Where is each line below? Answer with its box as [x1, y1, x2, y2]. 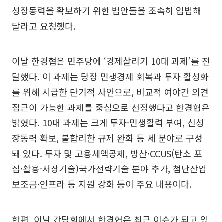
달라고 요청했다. [12, 19, 76, 32]
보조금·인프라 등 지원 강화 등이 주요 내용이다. [12, 177, 192, 190]
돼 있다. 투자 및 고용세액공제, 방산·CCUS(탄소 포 [12, 147, 202, 160]
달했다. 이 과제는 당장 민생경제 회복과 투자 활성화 [12, 70, 209, 83]
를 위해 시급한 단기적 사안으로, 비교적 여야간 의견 [12, 85, 209, 98]
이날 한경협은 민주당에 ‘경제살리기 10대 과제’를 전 [12, 55, 210, 67]
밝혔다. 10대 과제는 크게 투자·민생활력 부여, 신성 [12, 116, 204, 129]
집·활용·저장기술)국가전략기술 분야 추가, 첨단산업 [12, 162, 207, 175]
